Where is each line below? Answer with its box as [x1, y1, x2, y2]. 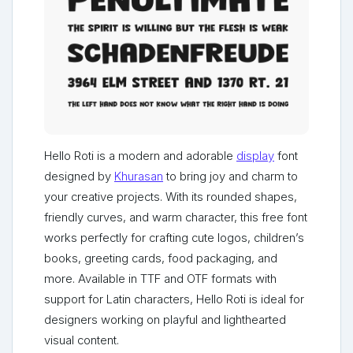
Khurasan [114, 169, 163, 184]
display [236, 149, 274, 164]
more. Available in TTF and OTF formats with [44, 272, 277, 287]
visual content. [44, 333, 119, 348]
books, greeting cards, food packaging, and [44, 251, 277, 266]
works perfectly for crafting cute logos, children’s [44, 231, 304, 246]
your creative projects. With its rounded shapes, [44, 190, 297, 205]
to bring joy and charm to [163, 169, 298, 184]
